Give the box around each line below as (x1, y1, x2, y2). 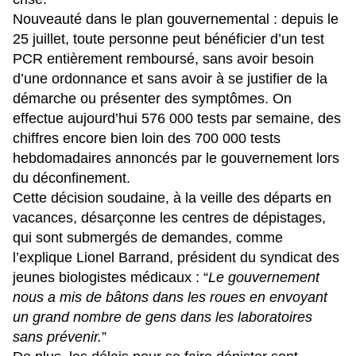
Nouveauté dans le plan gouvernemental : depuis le (13, 10, 339, 27)
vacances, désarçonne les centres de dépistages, (13, 209, 326, 226)
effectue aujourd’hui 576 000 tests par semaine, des (13, 110, 341, 126)
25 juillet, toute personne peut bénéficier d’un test (13, 30, 324, 47)
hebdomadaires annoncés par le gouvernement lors (13, 149, 339, 166)
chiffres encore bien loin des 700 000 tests (13, 130, 281, 146)
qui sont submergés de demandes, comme (13, 229, 283, 246)
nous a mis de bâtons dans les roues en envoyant (13, 288, 327, 305)
